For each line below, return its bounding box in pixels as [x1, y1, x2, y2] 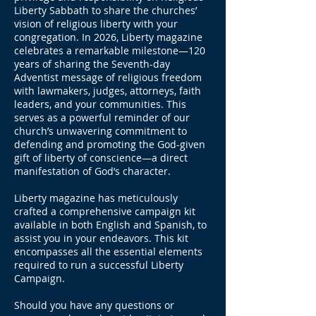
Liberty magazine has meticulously [14, 191, 178, 205]
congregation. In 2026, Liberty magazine [14, 30, 202, 44]
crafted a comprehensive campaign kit [14, 205, 195, 218]
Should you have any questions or [14, 298, 174, 312]
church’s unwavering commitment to [14, 124, 187, 138]
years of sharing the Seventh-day [14, 57, 170, 71]
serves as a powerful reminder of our [14, 111, 190, 124]
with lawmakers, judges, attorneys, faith [14, 84, 201, 97]
